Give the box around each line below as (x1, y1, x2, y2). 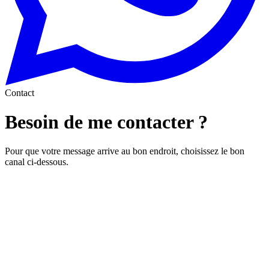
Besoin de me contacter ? (5, 111, 208, 133)
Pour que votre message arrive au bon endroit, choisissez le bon (5, 146, 244, 157)
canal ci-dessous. (5, 157, 68, 168)
